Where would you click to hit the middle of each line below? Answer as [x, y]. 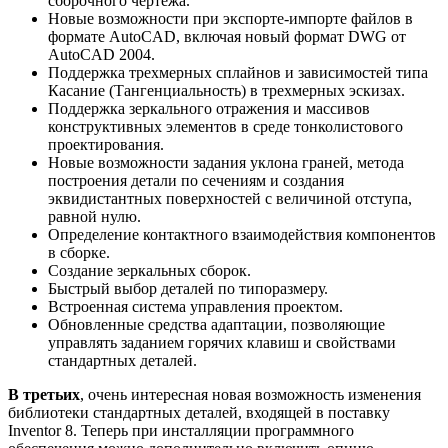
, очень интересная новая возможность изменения [250, 394]
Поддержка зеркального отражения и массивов [209, 108]
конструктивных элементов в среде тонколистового [225, 126]
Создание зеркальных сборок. [149, 270]
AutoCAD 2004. [101, 54]
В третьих [44, 394]
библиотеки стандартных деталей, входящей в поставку [199, 412]
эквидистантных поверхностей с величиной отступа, [230, 198]
